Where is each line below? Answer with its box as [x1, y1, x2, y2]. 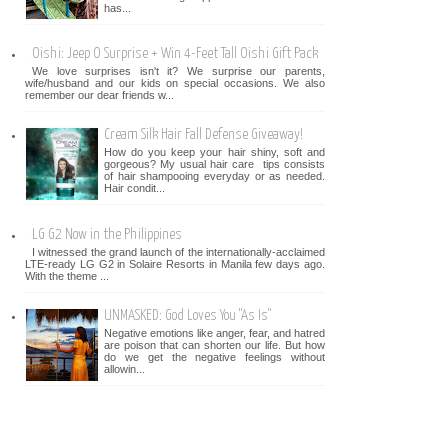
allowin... [104, 363, 145, 376]
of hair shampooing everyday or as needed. [104, 170, 325, 183]
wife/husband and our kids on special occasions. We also [25, 76, 325, 89]
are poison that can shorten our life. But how [104, 339, 325, 352]
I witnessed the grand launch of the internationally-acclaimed [32, 245, 325, 258]
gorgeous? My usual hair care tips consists [104, 158, 325, 171]
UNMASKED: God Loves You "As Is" [104, 308, 271, 324]
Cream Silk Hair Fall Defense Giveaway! [104, 127, 303, 143]
